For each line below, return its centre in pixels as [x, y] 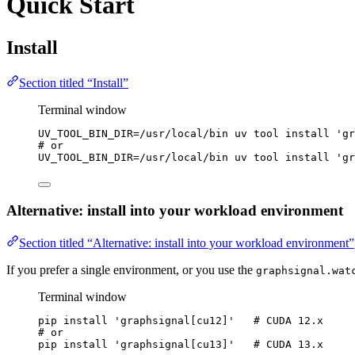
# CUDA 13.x [288, 345]
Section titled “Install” [74, 82]
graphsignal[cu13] [174, 345]
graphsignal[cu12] [174, 321]
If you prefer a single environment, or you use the [131, 270]
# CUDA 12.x [288, 321]
